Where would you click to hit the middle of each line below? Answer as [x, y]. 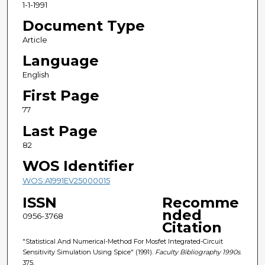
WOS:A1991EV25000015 [66, 180]
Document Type [83, 26]
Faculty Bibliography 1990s [197, 252]
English [35, 75]
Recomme [200, 202]
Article [35, 40]
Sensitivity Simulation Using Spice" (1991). [88, 252]
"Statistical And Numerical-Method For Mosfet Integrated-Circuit [122, 241]
